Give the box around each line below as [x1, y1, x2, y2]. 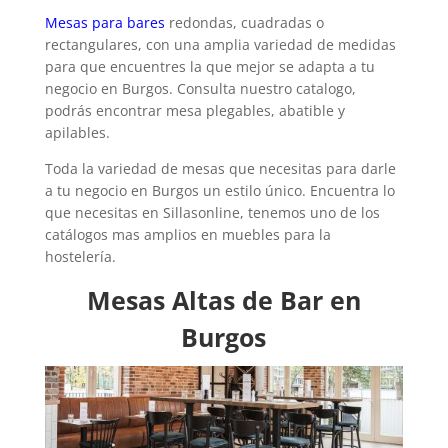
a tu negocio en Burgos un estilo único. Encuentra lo [44, 180, 395, 200]
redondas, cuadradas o [164, 12, 324, 32]
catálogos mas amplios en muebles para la [44, 224, 331, 244]
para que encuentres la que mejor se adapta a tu [44, 56, 375, 76]
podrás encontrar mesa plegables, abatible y [44, 100, 345, 120]
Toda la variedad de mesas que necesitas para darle [44, 158, 396, 178]
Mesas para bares [44, 12, 165, 32]
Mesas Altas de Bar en [86, 282, 361, 317]
